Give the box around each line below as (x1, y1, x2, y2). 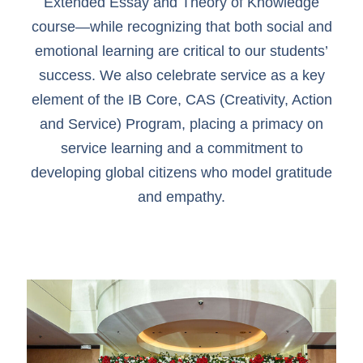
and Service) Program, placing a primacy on (40, 115, 323, 132)
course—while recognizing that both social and (31, 18, 332, 35)
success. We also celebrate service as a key (38, 66, 325, 83)
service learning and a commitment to (60, 139, 303, 156)
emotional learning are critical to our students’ (35, 42, 328, 59)
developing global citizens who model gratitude (31, 164, 332, 181)
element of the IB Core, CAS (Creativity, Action (31, 91, 332, 108)
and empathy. (138, 188, 225, 205)
